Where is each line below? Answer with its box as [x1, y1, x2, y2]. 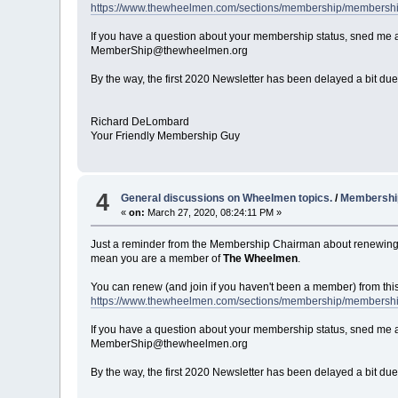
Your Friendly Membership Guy [91, 130, 241, 143]
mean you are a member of [91, 251, 224, 265]
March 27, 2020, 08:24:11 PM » [145, 206, 283, 218]
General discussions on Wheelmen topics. [121, 191, 333, 204]
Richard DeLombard [91, 115, 190, 129]
